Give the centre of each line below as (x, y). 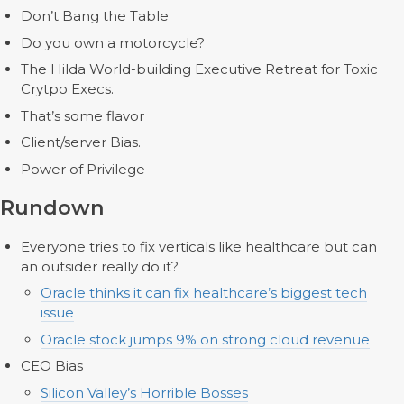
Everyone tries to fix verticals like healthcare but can (198, 246)
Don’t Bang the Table (94, 16)
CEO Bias (51, 366)
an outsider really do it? (99, 266)
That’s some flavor (82, 115)
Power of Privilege (83, 169)
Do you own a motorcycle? (112, 42)
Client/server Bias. (80, 142)
